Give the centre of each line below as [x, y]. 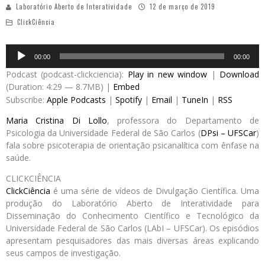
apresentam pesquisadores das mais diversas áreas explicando [132, 240]
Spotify [129, 99]
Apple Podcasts [76, 99]
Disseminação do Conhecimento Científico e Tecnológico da [132, 215]
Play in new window [167, 74]
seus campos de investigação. [63, 253]
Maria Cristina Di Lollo [56, 120]
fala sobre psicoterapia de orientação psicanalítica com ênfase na [132, 145]
